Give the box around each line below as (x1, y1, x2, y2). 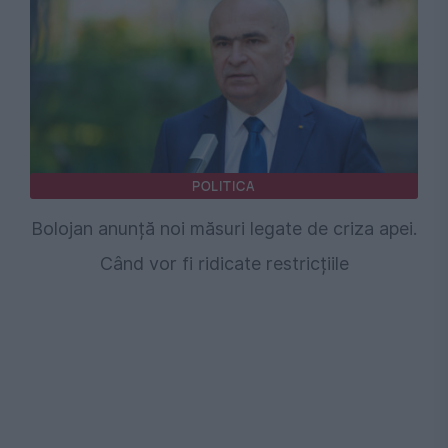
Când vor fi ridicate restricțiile (99, 252, 349, 274)
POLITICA (191, 176, 257, 195)
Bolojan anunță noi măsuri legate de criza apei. (31, 217, 417, 239)
